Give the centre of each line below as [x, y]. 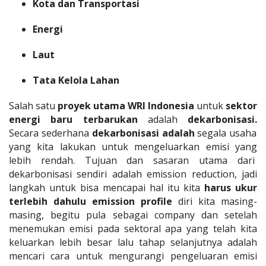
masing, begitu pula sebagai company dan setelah [133, 215]
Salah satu [33, 105]
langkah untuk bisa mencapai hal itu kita [107, 187]
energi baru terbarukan [73, 119]
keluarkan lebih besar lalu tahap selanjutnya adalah [133, 242]
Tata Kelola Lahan [76, 80]
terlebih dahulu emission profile [91, 201]
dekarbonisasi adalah [143, 133]
